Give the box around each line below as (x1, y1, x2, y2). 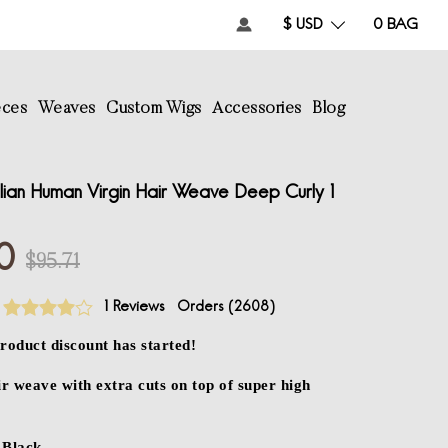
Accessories (212, 100, 302, 118)
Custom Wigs (106, 100, 202, 118)
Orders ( (177, 299, 234, 316)
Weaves (37, 100, 96, 118)
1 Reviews (103, 298, 165, 316)
